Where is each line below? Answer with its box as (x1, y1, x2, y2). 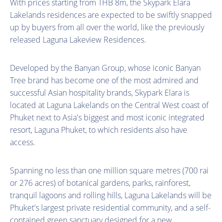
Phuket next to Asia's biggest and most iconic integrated (10, 111, 205, 123)
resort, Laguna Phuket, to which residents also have (10, 124, 187, 135)
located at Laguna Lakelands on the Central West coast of (10, 99, 209, 111)
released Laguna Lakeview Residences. (10, 34, 146, 45)
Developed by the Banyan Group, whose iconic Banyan (10, 62, 201, 73)
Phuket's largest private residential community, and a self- (10, 202, 211, 213)
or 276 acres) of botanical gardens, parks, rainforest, (10, 177, 190, 188)
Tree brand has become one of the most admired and (10, 74, 199, 86)
